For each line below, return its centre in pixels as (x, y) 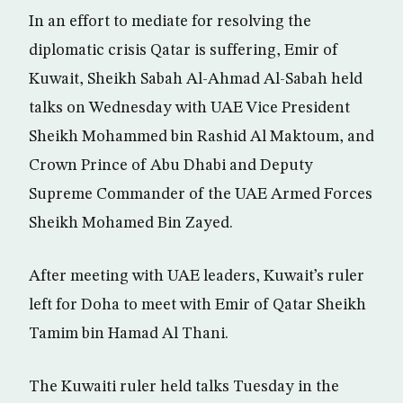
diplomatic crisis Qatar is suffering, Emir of (184, 50)
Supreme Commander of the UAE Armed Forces (201, 194)
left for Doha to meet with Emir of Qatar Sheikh (197, 304)
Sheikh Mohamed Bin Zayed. (131, 223)
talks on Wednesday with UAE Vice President (189, 107)
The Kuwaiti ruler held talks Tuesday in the (184, 386)
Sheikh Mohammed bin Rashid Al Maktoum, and (201, 136)
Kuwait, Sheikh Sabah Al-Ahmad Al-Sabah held (196, 79)
